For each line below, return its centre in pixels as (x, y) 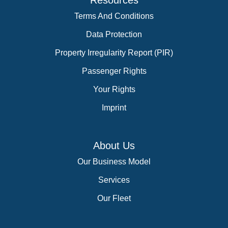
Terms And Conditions (114, 16)
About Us (114, 146)
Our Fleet (114, 198)
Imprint (114, 108)
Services (114, 180)
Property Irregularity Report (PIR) (114, 53)
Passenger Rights (114, 71)
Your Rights (114, 89)
